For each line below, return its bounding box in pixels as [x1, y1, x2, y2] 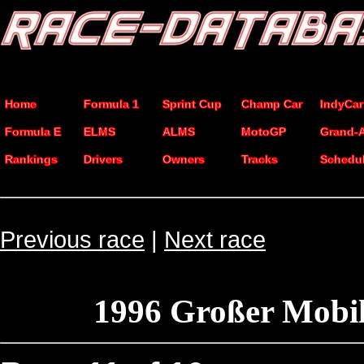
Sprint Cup [162, 97, 222, 110]
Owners [162, 153, 205, 166]
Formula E [5, 125, 61, 138]
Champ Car [241, 97, 302, 110]
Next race [164, 226, 266, 253]
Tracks [241, 153, 278, 166]
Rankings [5, 153, 58, 166]
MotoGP [241, 125, 286, 138]
